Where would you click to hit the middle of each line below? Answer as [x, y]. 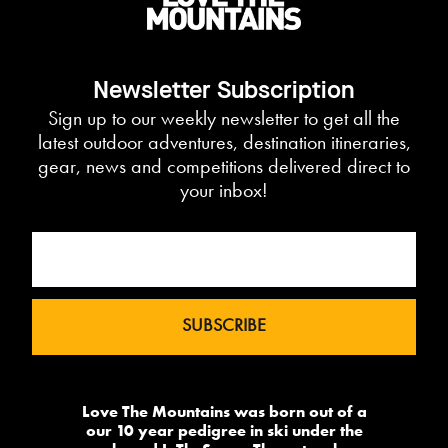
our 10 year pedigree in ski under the [224, 430]
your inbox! [224, 190]
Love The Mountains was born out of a [224, 411]
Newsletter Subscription [224, 92]
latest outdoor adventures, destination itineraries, [224, 142]
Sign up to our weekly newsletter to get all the [224, 118]
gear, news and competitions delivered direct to [224, 166]
